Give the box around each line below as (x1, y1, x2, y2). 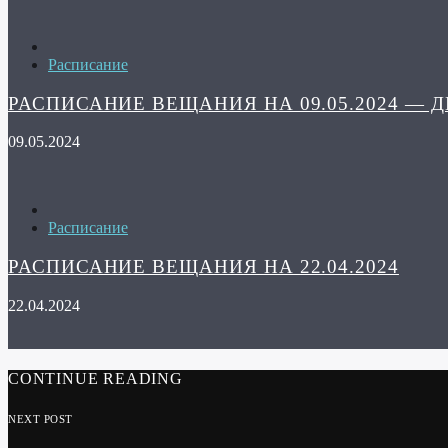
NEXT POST (8, 413, 73, 426)
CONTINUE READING (8, 370, 183, 388)
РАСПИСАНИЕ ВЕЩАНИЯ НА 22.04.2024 (8, 256, 399, 278)
